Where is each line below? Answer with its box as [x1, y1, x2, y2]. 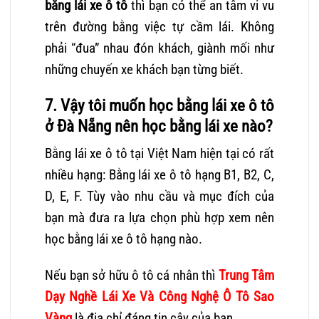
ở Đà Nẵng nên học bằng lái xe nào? [45, 116, 273, 136]
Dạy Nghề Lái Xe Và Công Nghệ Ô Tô [45, 288, 249, 305]
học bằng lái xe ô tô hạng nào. [45, 231, 202, 248]
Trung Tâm [218, 267, 274, 284]
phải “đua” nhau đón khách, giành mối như [45, 40, 274, 57]
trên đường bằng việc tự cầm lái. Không [45, 19, 274, 36]
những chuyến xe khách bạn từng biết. [45, 61, 246, 78]
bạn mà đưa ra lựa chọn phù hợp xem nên [45, 209, 274, 226]
